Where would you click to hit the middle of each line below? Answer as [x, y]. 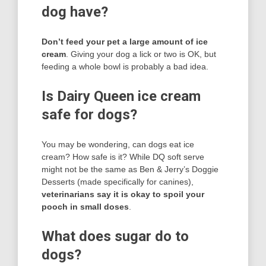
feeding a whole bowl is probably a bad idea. [125, 67]
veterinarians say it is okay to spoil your [123, 194]
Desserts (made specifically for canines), [118, 182]
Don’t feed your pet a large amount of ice [125, 42]
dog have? [75, 12]
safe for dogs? [89, 115]
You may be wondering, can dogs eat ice [118, 145]
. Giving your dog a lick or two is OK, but [141, 54]
